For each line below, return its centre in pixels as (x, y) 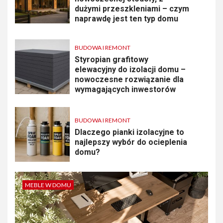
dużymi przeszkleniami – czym (132, 9)
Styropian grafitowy (111, 59)
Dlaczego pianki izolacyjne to (129, 132)
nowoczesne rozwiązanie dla (129, 79)
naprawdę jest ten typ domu (126, 19)
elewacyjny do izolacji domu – (130, 69)
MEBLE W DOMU (48, 185)
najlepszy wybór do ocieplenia (131, 142)
